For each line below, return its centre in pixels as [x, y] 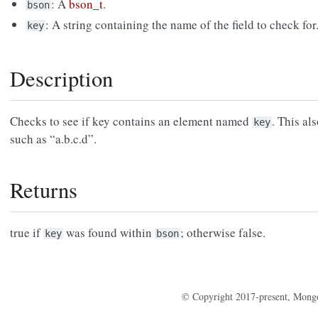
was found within [109, 233]
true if [27, 233]
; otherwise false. [223, 233]
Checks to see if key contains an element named [131, 121]
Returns [44, 190]
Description [61, 79]
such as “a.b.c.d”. [53, 139]
